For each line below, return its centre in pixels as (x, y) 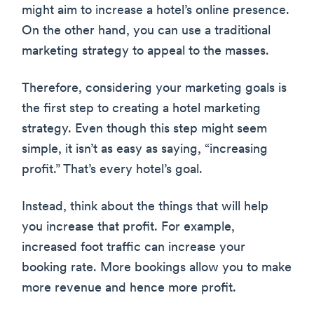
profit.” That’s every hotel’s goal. (112, 170)
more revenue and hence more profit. (129, 289)
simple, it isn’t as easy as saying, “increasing (145, 150)
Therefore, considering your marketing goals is (154, 89)
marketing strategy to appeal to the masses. (145, 52)
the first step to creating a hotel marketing (141, 109)
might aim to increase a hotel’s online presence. (156, 11)
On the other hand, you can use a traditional (146, 32)
